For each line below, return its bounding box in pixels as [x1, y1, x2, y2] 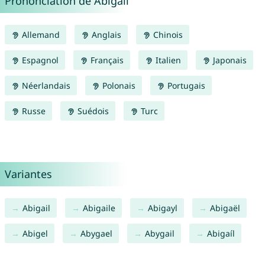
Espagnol [19, 54, 59, 66]
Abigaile [82, 202, 115, 214]
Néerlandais [19, 80, 70, 92]
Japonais [210, 54, 247, 66]
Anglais [89, 29, 121, 41]
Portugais [164, 80, 205, 92]
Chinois [150, 29, 183, 41]
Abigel [22, 228, 48, 240]
